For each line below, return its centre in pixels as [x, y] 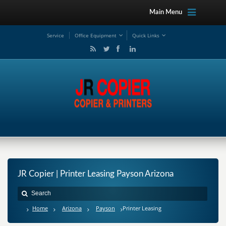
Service [55, 35]
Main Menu [165, 12]
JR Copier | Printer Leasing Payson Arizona [96, 174]
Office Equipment [96, 35]
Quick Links [146, 35]
